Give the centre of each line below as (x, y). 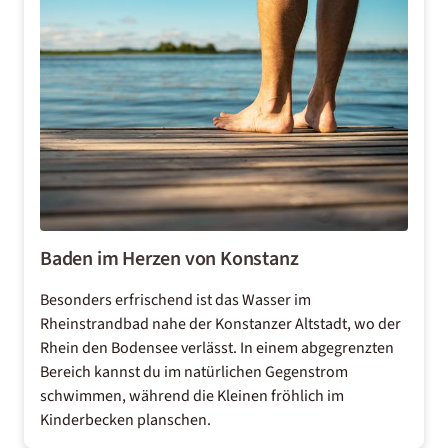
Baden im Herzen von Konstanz (169, 259)
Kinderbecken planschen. (125, 420)
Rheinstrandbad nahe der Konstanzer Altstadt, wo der (220, 324)
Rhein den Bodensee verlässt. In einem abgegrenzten (217, 348)
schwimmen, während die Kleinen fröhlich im (192, 396)
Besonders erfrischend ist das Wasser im (175, 300)
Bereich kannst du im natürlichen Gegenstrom (194, 372)
